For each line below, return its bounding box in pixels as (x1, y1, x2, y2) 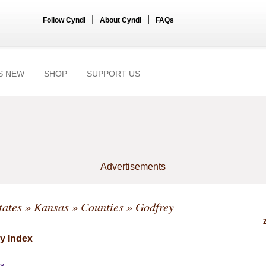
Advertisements (100, 161, 166, 172)
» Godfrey (123, 199, 174, 214)
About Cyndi (100, 16, 141, 24)
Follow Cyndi (43, 16, 85, 24)
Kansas (34, 199, 69, 214)
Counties (81, 199, 123, 214)
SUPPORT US (87, 69, 140, 78)
